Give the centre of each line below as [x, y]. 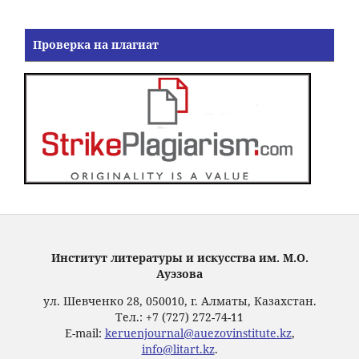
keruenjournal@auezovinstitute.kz [198, 333]
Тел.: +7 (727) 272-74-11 [179, 317]
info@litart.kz [178, 349]
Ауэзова [179, 274]
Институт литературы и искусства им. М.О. [179, 258]
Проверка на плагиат [96, 45]
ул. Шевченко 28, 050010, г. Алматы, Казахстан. [179, 301]
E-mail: [85, 333]
